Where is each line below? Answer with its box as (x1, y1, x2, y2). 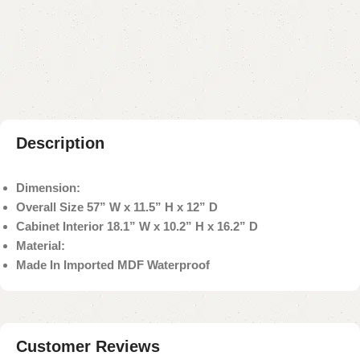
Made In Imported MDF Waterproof (16, 257, 210, 272)
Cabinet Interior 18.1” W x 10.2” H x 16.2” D (16, 219, 258, 233)
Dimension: (16, 180, 80, 194)
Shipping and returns (12, 17, 141, 31)
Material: (16, 238, 65, 252)
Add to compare (29, 14, 120, 29)
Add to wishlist (136, 14, 221, 29)
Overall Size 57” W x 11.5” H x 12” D (16, 199, 218, 214)
